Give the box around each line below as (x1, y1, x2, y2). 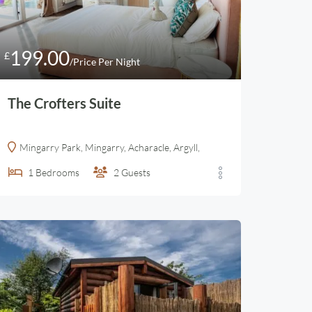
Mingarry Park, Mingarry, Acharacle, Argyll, (19, 141, 200, 153)
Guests (121, 166, 150, 178)
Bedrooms (36, 166, 79, 178)
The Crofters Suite (8, 95, 121, 111)
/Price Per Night (70, 56, 140, 68)
